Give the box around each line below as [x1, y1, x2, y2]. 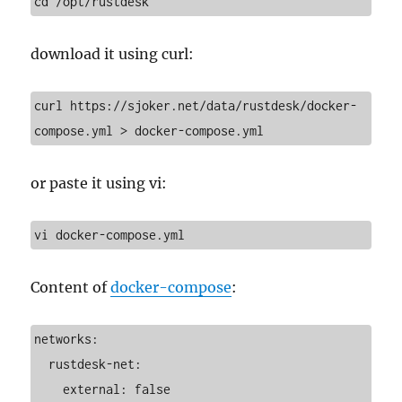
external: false [34, 380, 64, 397]
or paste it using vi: [31, 173, 168, 192]
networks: [34, 330, 100, 346]
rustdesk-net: [34, 355, 49, 371]
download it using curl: [31, 44, 195, 63]
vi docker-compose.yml [34, 226, 186, 242]
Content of [31, 277, 111, 296]
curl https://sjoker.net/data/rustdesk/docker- [34, 97, 358, 113]
